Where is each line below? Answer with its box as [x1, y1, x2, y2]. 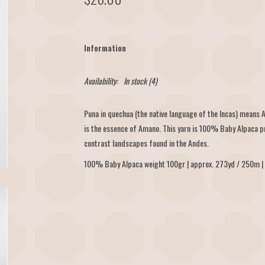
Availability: [83, 75, 118, 87]
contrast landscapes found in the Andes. [83, 137, 209, 149]
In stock [123, 75, 147, 87]
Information [83, 41, 126, 54]
